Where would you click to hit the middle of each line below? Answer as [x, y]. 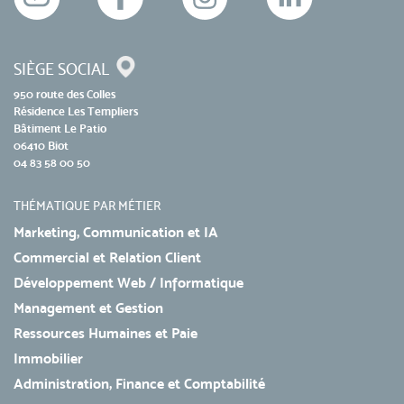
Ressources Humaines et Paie [106, 334]
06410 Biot [41, 146]
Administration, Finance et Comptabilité [139, 384]
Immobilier [48, 359]
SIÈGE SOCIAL [65, 69]
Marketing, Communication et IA [116, 233]
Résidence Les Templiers [76, 112]
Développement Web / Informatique [129, 283]
